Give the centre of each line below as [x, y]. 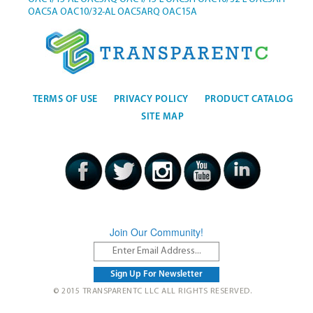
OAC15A [179, 13]
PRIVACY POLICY [151, 99]
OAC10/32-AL [87, 13]
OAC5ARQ [138, 13]
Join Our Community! [156, 232]
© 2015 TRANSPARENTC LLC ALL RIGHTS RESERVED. [152, 292]
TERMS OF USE [65, 99]
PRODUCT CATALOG [249, 99]
